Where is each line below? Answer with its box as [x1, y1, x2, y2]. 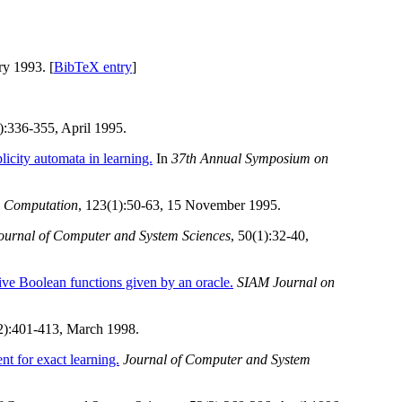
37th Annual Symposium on [171, 151, 328, 167]
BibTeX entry [54, 59, 132, 75]
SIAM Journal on [237, 275, 335, 291]
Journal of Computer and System [123, 352, 310, 368]
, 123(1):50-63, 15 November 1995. [78, 197, 281, 214]
